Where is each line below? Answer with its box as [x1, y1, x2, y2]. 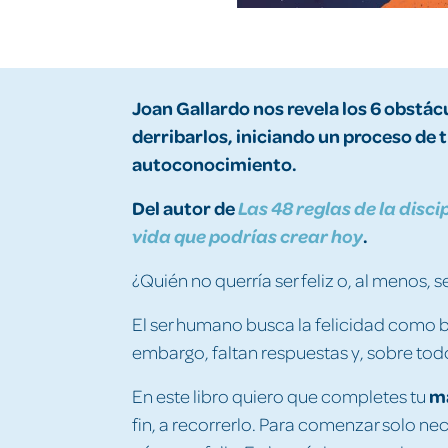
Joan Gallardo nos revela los [132, 94, 367, 120]
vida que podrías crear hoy [132, 223, 363, 248]
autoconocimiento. [132, 150, 297, 176]
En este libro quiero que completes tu [132, 383, 429, 407]
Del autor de [132, 194, 238, 220]
